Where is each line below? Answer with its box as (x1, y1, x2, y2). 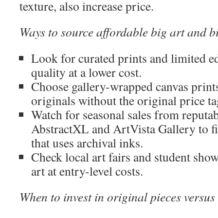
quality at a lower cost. (31, 64, 142, 80)
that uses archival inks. (31, 134, 143, 151)
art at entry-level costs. (31, 163, 143, 179)
